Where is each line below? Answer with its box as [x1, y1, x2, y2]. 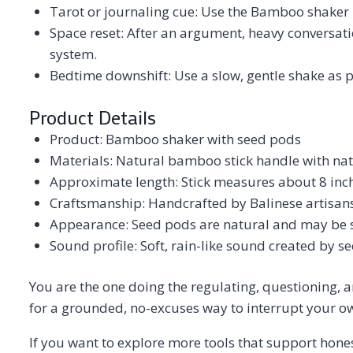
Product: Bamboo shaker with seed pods [49, 129, 301, 148]
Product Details [29, 104, 156, 129]
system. [49, 45, 97, 64]
